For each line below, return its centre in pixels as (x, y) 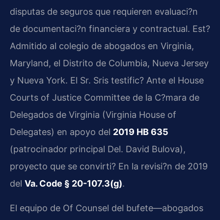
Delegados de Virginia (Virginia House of (93, 115)
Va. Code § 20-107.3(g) (73, 184)
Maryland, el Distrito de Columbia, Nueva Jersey (109, 63)
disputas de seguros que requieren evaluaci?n (104, 12)
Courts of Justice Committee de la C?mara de (105, 98)
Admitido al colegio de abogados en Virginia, (102, 46)
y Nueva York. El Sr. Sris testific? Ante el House (107, 81)
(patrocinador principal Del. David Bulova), (98, 149)
